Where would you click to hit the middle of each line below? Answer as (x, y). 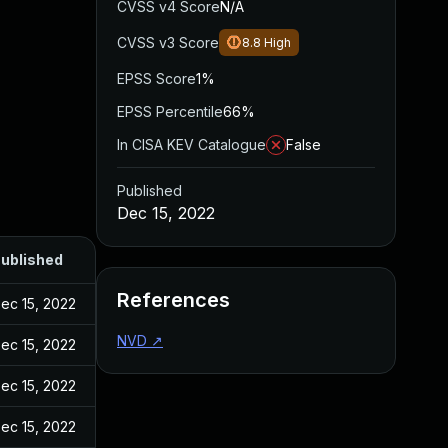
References (173, 300)
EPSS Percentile (170, 111)
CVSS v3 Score (168, 42)
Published (149, 190)
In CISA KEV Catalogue (191, 144)
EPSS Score (156, 78)
